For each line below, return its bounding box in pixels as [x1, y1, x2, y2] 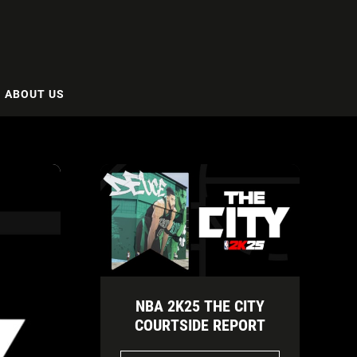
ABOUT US [5, 87, 65, 100]
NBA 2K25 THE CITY [135, 296, 265, 316]
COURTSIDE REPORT [135, 315, 265, 335]
